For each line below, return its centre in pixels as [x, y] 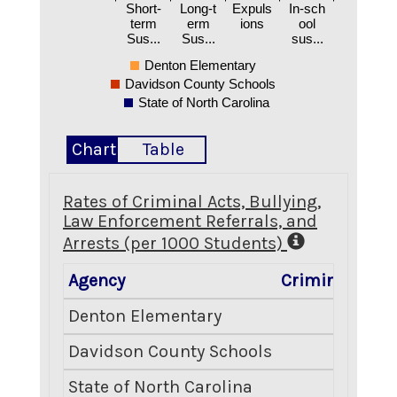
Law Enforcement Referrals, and [190, 222]
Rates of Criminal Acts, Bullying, [192, 202]
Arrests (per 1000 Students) [175, 244]
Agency [97, 280]
